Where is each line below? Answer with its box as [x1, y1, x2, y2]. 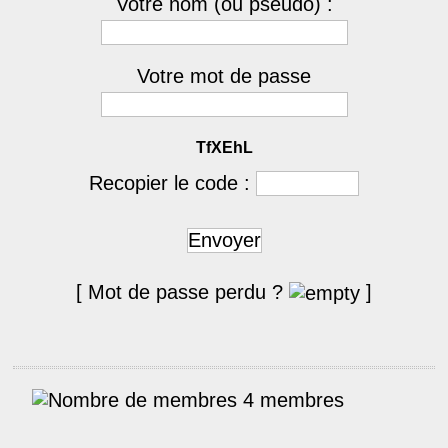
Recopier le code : [89, 172, 256, 194]
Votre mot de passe [137, 65, 311, 87]
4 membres [237, 389, 344, 412]
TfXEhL [195, 139, 253, 156]
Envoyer [187, 229, 261, 251]
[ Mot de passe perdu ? [76, 281, 289, 303]
